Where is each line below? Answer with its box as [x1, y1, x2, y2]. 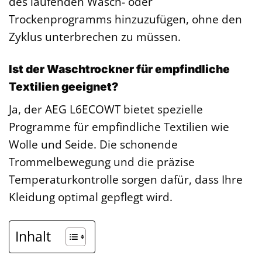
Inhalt [15, 227, 51, 246]
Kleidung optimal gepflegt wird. [9, 189, 173, 205]
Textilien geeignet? [9, 79, 119, 94]
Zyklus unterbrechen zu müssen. [9, 28, 181, 44]
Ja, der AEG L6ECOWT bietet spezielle [9, 101, 203, 118]
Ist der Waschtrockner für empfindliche [9, 61, 230, 76]
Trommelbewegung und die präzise [9, 154, 195, 170]
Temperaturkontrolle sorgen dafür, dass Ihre [9, 171, 243, 188]
